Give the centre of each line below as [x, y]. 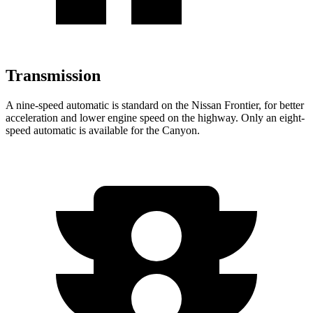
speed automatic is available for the [84, 130]
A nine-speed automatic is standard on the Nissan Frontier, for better [155, 105]
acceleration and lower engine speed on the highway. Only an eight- [155, 117]
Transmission [53, 76]
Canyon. [181, 130]
